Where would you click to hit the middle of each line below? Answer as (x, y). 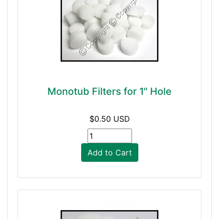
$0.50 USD (109, 119)
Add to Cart (109, 153)
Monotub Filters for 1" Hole (109, 91)
